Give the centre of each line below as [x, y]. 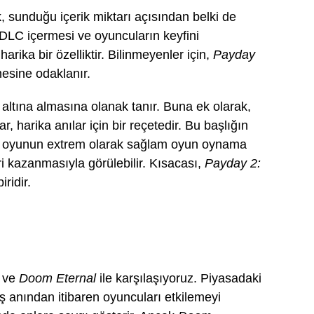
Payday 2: [233, 163]
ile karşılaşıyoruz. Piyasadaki [179, 278]
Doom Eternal [57, 278]
